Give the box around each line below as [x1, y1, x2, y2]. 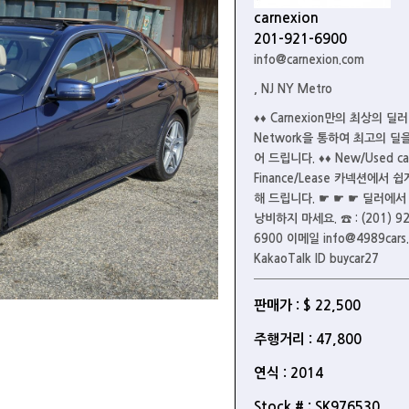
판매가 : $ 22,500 [253, 299, 361, 312]
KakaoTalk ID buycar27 [253, 253, 379, 265]
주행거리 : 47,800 [253, 332, 362, 346]
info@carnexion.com [253, 54, 364, 66]
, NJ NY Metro [253, 83, 332, 95]
